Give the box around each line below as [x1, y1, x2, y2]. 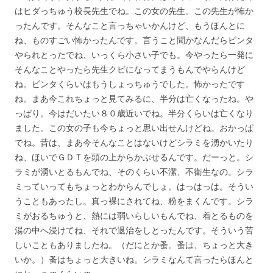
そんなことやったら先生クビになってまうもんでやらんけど [15, 63, 245, 75]
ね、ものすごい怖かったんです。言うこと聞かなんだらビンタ [15, 34, 253, 46]
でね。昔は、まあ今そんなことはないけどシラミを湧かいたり [15, 136, 253, 148]
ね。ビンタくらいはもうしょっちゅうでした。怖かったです [15, 77, 245, 90]
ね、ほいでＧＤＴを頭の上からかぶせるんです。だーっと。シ [15, 151, 253, 163]
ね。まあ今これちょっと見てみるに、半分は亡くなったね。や [15, 92, 253, 104]
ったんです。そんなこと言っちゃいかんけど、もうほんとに [15, 19, 245, 31]
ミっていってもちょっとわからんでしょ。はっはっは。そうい [15, 180, 253, 192]
